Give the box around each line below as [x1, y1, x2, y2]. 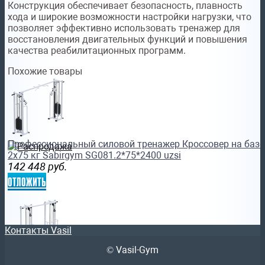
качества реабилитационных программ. [8, 44, 186, 56]
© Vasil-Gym [106, 244, 159, 256]
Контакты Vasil [5, 224, 72, 236]
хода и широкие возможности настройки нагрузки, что [8, 11, 251, 22]
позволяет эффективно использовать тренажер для [8, 22, 240, 34]
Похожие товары [8, 65, 82, 77]
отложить [8, 172, 46, 190]
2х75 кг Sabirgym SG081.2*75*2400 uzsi [8, 149, 181, 161]
